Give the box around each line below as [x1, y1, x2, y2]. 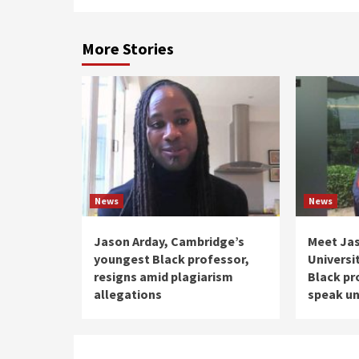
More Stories [82, 38, 174, 58]
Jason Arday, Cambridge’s [94, 232, 244, 249]
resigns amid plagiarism [94, 268, 233, 284]
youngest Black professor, [94, 250, 249, 267]
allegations [94, 285, 162, 302]
